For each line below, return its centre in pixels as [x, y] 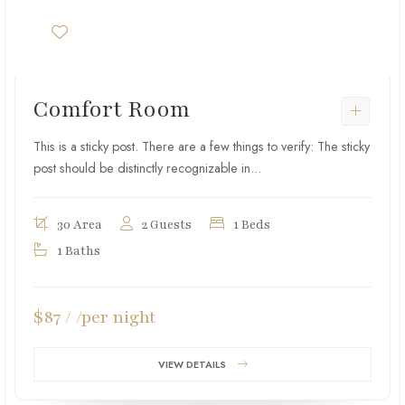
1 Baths [79, 251]
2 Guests [167, 225]
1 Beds [252, 225]
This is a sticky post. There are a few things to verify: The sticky [202, 146]
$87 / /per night [95, 317]
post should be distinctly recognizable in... [147, 168]
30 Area [80, 225]
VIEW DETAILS [192, 364]
